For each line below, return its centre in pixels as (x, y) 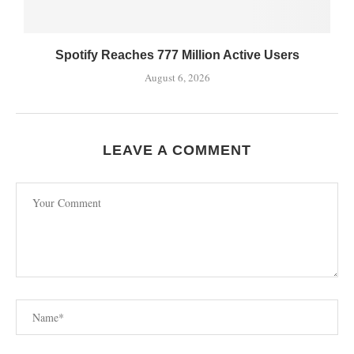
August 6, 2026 (177, 77)
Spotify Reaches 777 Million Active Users (177, 55)
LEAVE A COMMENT (177, 150)
